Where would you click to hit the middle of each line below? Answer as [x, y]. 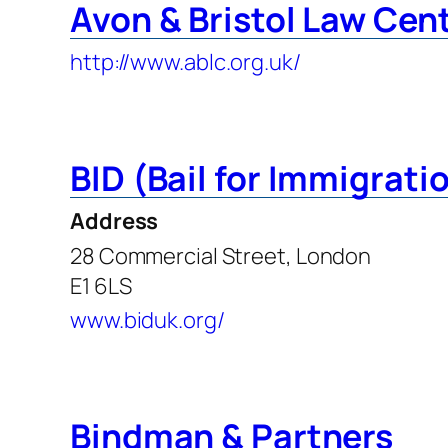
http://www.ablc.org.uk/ [185, 61]
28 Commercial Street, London [221, 255]
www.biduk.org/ [147, 319]
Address [114, 220]
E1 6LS [101, 285]
